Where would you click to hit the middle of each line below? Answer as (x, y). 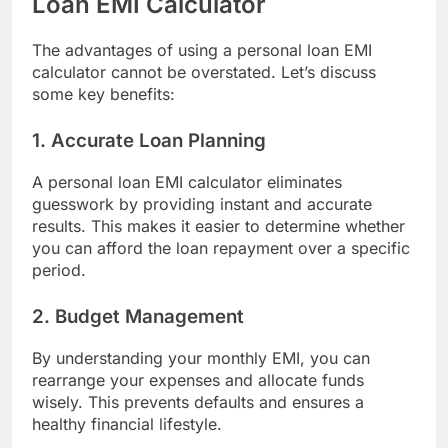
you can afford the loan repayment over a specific (221, 248)
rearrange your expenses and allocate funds (198, 379)
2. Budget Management (138, 317)
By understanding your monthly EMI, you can (201, 357)
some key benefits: (103, 94)
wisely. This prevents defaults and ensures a (198, 401)
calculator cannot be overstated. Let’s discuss (204, 72)
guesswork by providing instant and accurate (202, 204)
